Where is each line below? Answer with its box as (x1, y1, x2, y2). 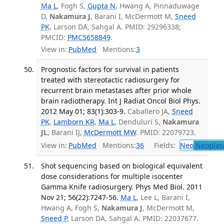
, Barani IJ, (47, 127, 84, 137)
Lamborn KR (53, 117, 94, 127)
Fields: (148, 140, 177, 150)
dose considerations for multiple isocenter (40, 171, 183, 181)
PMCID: (40, 32, 67, 42)
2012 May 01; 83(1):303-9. (40, 106, 125, 116)
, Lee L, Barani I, (136, 192, 190, 202)
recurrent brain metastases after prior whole (40, 85, 191, 95)
